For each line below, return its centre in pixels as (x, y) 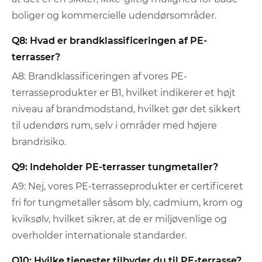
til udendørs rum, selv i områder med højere (114, 125)
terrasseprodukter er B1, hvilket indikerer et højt (124, 92)
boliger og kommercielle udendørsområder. (114, 15)
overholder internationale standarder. (99, 235)
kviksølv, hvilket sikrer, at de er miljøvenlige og (119, 219)
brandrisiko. (39, 142)
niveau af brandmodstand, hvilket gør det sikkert (126, 109)
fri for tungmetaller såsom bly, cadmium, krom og (127, 202)
